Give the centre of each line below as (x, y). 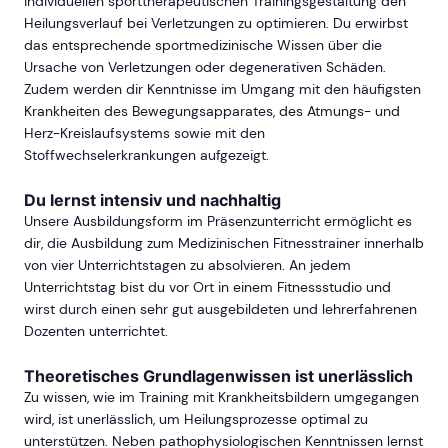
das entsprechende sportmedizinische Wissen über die (203, 45)
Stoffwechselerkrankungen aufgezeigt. (146, 155)
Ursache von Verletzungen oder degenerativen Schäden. (205, 67)
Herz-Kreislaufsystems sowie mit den (144, 133)
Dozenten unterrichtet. (96, 331)
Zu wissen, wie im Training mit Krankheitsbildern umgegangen (221, 397)
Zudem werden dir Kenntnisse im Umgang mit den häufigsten (222, 89)
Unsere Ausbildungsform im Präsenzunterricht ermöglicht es (218, 221)
